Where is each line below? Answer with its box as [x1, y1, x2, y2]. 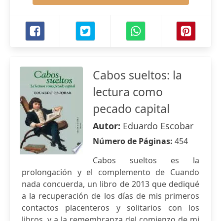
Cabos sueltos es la [93, 155, 199, 166]
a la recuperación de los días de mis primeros [22, 190, 199, 201]
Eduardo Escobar [123, 120, 193, 132]
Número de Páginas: [93, 136, 175, 147]
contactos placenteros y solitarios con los [22, 202, 199, 213]
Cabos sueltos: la [93, 67, 182, 83]
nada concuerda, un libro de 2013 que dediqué [22, 179, 199, 189]
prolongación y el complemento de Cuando [22, 167, 199, 178]
